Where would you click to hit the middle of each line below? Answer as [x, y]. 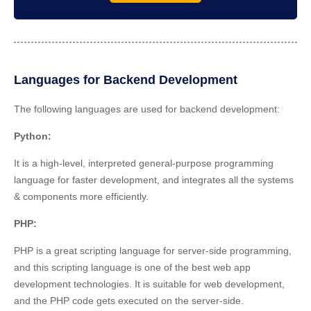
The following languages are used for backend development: [147, 109]
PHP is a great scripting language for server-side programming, [153, 250]
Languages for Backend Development [126, 79]
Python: [33, 136]
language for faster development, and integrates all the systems [154, 179]
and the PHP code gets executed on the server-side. [129, 300]
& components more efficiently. [81, 196]
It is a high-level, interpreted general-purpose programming [144, 163]
